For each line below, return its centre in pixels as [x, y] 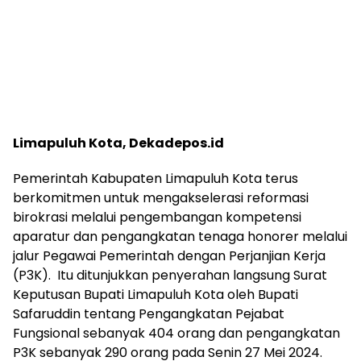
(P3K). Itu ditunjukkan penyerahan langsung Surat [170, 276]
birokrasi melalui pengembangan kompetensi [157, 218]
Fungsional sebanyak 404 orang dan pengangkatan [178, 334]
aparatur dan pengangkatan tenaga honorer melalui [180, 237]
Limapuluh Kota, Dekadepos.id [118, 143]
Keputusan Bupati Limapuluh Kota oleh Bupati [156, 295]
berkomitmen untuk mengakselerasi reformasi [161, 198]
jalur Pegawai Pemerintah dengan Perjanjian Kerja [169, 256]
